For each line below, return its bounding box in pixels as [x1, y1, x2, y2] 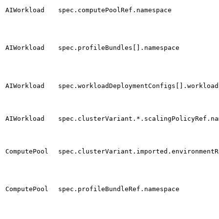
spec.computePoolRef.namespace [58, 6, 172, 14]
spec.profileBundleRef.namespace [58, 185, 179, 193]
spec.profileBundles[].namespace [58, 44, 179, 52]
